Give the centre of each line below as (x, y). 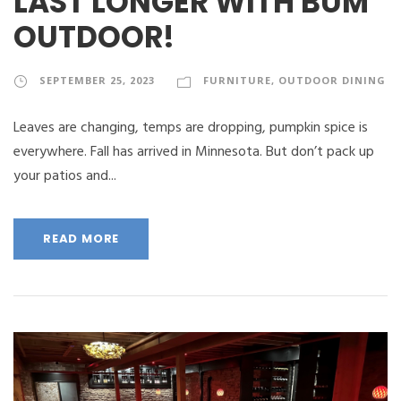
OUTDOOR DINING (332, 80)
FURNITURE (237, 80)
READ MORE (81, 238)
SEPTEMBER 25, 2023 (97, 80)
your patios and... (65, 176)
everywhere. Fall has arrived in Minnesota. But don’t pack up (194, 152)
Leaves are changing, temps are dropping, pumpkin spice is (191, 128)
